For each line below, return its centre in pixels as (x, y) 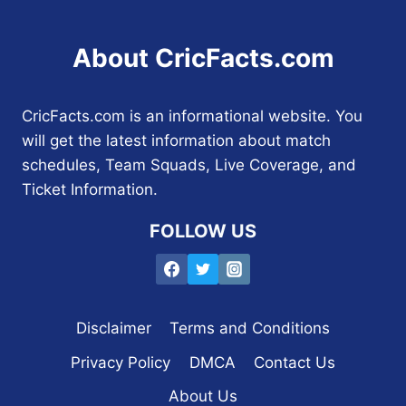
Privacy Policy (121, 362)
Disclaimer (113, 329)
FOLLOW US (203, 231)
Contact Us (294, 362)
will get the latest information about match (176, 140)
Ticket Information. (90, 189)
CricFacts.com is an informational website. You (192, 116)
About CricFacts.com (203, 58)
